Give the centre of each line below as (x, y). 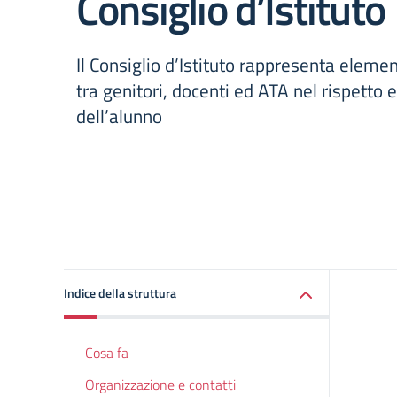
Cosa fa (107, 353)
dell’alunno (119, 116)
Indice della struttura (120, 293)
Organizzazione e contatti (160, 385)
